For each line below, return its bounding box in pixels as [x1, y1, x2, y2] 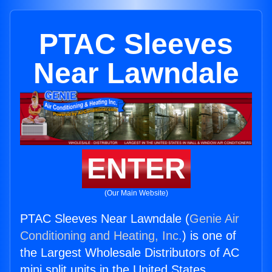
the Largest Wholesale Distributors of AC [20, 246, 239, 260]
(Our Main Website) [104, 189, 168, 198]
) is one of [182, 229, 236, 243]
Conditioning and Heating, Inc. [20, 229, 182, 243]
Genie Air [189, 212, 239, 226]
